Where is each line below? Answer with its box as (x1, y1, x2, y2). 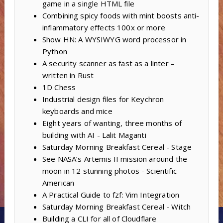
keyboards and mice (42, 106, 112, 116)
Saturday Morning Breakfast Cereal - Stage (42, 142, 192, 152)
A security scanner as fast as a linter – (42, 58, 175, 69)
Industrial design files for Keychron (42, 94, 164, 105)
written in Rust (42, 70, 94, 81)
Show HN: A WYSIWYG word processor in (42, 34, 187, 45)
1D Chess (42, 82, 76, 93)
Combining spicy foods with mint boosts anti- (42, 10, 200, 21)
